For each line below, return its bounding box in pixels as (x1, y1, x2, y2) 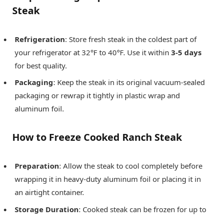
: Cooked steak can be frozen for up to (79, 204, 206, 214)
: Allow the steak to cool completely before (59, 161, 202, 171)
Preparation (15, 161, 59, 171)
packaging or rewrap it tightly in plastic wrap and (15, 90, 180, 101)
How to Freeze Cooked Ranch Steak (12, 131, 182, 144)
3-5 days (171, 47, 201, 57)
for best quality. (15, 60, 67, 70)
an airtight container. (15, 187, 84, 197)
